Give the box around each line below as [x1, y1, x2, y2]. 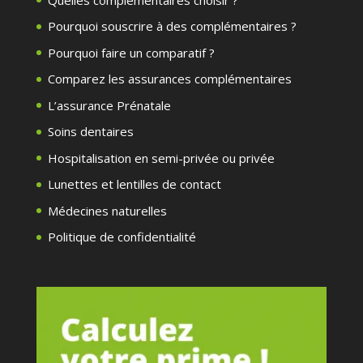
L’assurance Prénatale [47, 96, 171, 113]
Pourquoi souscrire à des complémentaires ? [47, 18, 297, 35]
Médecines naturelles [47, 202, 167, 219]
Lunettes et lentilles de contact [47, 176, 221, 193]
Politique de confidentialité [47, 228, 196, 246]
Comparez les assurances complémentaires [47, 70, 292, 88]
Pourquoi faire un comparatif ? [47, 44, 215, 61]
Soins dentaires [47, 123, 134, 140]
